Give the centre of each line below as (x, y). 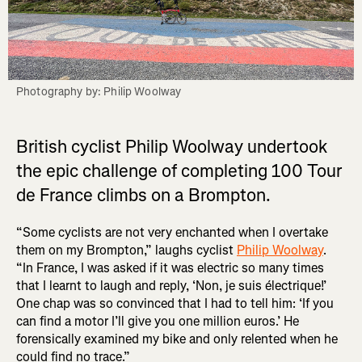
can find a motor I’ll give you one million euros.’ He (158, 322)
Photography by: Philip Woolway (99, 92)
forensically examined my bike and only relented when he (177, 339)
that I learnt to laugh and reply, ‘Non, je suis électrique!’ (171, 286)
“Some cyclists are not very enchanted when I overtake (172, 233)
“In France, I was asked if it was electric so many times (170, 268)
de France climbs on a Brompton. (143, 196)
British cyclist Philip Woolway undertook (172, 147)
